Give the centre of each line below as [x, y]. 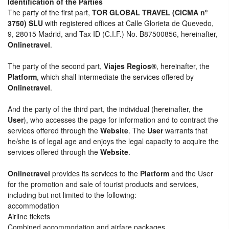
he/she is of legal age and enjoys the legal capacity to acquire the [113, 141]
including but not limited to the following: [72, 195]
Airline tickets [29, 216]
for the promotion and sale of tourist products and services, [103, 184]
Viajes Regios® [130, 66]
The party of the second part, [56, 66]
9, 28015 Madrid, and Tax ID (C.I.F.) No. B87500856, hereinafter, [113, 34]
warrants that [185, 130]
